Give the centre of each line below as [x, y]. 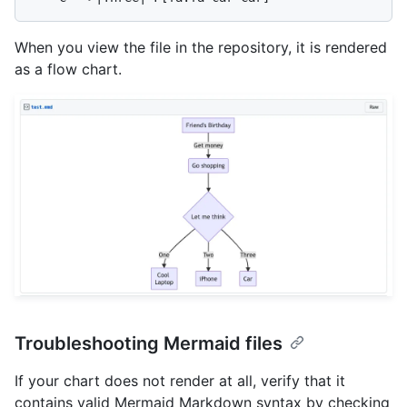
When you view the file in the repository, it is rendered [201, 47]
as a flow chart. [68, 69]
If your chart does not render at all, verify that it [180, 381]
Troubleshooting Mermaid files [149, 344]
